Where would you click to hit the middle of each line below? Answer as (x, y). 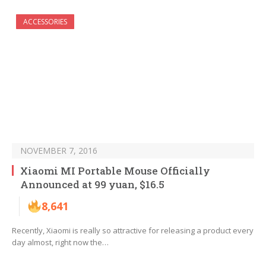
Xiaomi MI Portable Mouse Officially (115, 171)
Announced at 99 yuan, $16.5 (92, 185)
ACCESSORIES (45, 22)
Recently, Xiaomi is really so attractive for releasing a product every (133, 231)
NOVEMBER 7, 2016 (59, 151)
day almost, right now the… (60, 243)
